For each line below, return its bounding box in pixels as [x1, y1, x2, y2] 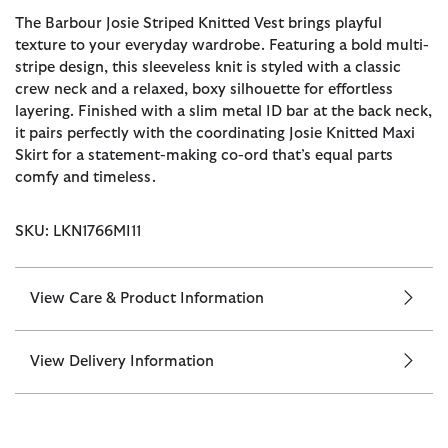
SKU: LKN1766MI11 [15, 223, 141, 239]
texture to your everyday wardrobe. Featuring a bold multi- [15, 37, 429, 53]
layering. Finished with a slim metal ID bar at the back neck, [15, 103, 432, 119]
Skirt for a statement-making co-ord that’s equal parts [15, 147, 393, 163]
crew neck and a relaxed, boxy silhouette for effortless [15, 81, 393, 97]
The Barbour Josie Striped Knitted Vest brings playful [15, 15, 382, 31]
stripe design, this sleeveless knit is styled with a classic [15, 59, 401, 75]
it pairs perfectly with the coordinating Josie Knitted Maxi [15, 125, 415, 141]
